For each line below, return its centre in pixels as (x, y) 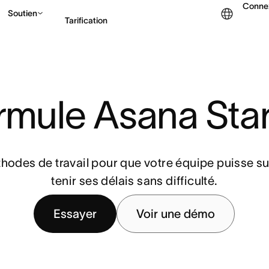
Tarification (86, 20)
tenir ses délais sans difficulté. (134, 181)
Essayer (75, 214)
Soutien (23, 13)
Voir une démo (176, 214)
